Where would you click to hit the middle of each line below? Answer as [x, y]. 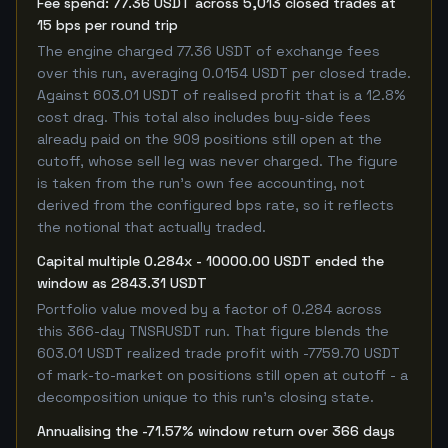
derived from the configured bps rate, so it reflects [215, 205]
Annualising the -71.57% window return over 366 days [216, 431]
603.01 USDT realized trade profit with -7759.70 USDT [218, 353]
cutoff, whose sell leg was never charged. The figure [217, 161]
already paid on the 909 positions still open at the [209, 139]
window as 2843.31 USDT [122, 283]
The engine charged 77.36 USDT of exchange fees [208, 51]
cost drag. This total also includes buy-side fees [204, 117]
